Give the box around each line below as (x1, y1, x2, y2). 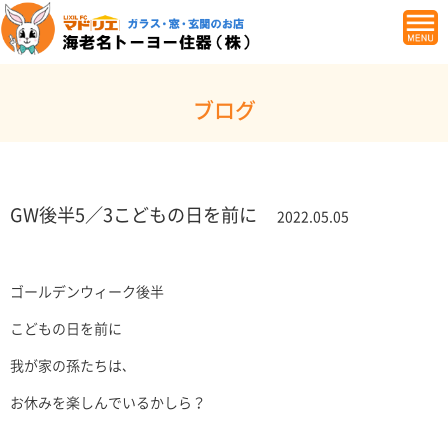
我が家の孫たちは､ (10, 359, 129, 374)
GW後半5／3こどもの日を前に (10, 206, 257, 225)
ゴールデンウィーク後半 (10, 285, 164, 300)
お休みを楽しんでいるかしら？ (10, 396, 206, 411)
